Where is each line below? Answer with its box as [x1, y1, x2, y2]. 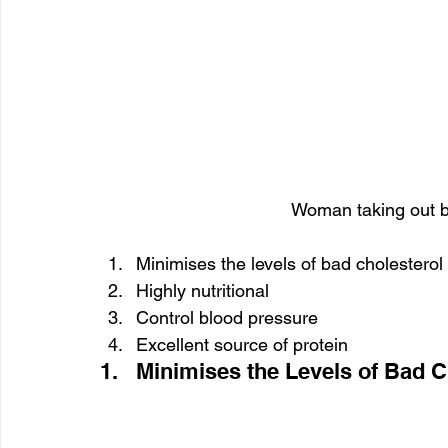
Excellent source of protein [136, 334, 348, 356]
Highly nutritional [136, 280, 269, 302]
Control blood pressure [136, 307, 318, 329]
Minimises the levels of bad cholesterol [136, 253, 443, 275]
